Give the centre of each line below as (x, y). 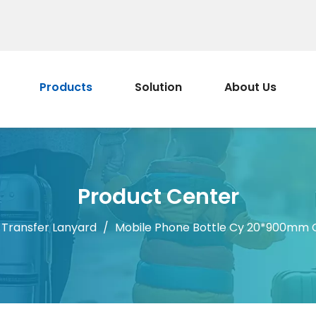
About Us (250, 87)
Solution (158, 87)
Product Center (158, 197)
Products (66, 87)
